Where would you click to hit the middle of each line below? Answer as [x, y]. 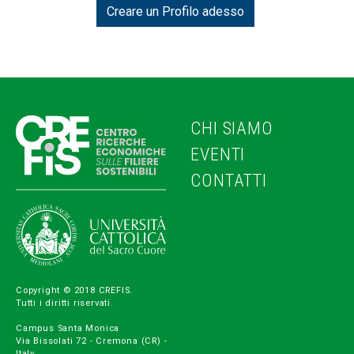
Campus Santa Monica [68, 328]
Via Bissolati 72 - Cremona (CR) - [92, 341]
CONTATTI [229, 180]
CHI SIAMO [232, 128]
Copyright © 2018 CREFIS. [75, 290]
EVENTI [218, 154]
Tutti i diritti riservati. [66, 303]
